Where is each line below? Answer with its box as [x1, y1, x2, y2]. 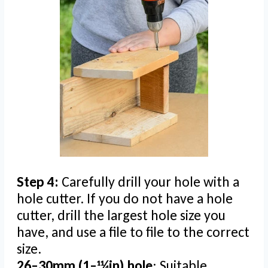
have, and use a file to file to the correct [17, 223, 249, 241]
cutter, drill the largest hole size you [17, 206, 226, 224]
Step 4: [17, 173, 62, 191]
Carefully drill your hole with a [62, 173, 239, 191]
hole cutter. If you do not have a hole [17, 190, 233, 208]
